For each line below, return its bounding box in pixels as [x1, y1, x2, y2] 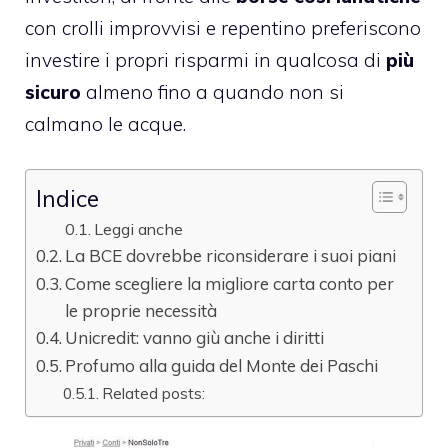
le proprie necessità [65, 299, 218, 321]
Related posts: [102, 382, 206, 403]
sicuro [25, 80, 81, 104]
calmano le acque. [25, 112, 186, 136]
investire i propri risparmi [25, 48, 249, 72]
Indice [36, 183, 99, 213]
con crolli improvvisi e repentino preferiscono [25, 16, 421, 40]
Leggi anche [93, 218, 183, 239]
